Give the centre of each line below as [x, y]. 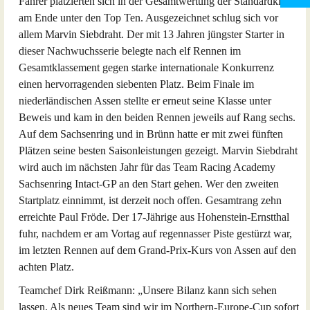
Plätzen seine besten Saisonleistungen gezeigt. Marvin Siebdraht [158, 151]
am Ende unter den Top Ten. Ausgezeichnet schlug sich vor [148, 18]
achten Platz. [46, 267]
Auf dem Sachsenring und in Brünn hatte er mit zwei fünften [151, 134]
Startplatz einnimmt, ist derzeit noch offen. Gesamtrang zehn [150, 200]
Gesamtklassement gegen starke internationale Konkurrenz [146, 67]
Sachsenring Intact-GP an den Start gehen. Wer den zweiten [149, 184]
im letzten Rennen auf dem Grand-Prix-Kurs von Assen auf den [157, 250]
